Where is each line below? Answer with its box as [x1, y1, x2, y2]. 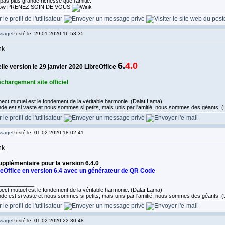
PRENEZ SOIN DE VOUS [5, 4, 72, 10]
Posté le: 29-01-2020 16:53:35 [12, 31, 84, 36]
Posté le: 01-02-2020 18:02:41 [12, 130, 84, 135]
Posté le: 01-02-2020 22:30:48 [12, 218, 84, 223]
